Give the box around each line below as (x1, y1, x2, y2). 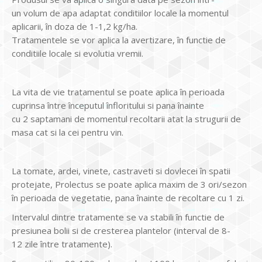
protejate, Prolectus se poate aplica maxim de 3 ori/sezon (12, 178, 247, 190)
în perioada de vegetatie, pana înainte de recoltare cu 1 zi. (12, 192, 244, 204)
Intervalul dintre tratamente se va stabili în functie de (12, 211, 225, 223)
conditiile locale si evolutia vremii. (12, 47, 143, 59)
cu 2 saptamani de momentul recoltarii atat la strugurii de (12, 113, 241, 125)
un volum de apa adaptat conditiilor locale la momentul (12, 7, 229, 19)
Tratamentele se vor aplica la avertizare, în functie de (12, 34, 226, 46)
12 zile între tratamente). (12, 238, 112, 250)
